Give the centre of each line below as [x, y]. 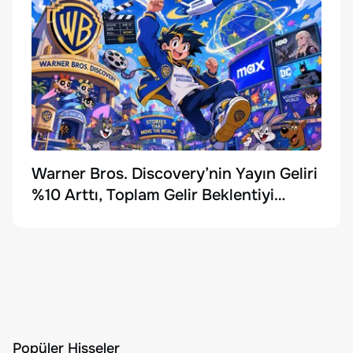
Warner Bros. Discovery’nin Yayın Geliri [175, 174]
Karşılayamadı [83, 217]
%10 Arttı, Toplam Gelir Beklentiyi [153, 195]
